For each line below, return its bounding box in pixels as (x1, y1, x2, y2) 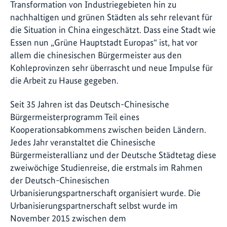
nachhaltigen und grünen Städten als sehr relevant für (10, 11, 212, 22)
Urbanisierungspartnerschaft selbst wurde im (10, 200, 178, 211)
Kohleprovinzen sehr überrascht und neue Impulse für (10, 62, 213, 73)
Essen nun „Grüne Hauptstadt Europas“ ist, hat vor (10, 36, 198, 48)
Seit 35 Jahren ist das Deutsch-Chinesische (10, 99, 169, 110)
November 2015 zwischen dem (10, 213, 126, 224)
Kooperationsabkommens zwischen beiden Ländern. (10, 124, 206, 135)
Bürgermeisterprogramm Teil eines (10, 111, 139, 123)
